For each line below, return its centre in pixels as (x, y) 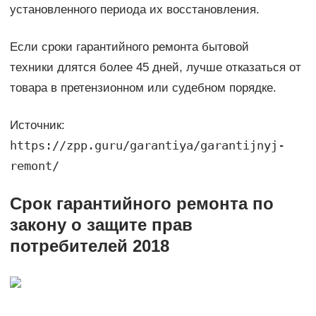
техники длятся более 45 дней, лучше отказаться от (155, 68)
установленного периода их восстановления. (134, 10)
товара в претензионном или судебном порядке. (143, 88)
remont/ (34, 166)
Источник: (37, 126)
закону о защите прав (101, 225)
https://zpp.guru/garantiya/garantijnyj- (147, 146)
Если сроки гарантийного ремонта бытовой (129, 47)
